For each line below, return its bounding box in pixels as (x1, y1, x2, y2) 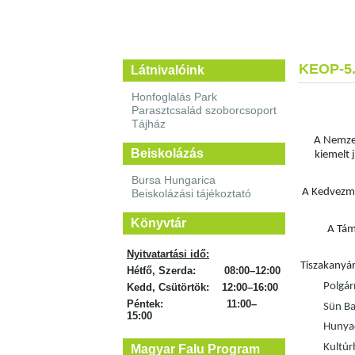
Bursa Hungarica (132, 174, 216, 186)
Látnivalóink (131, 63, 204, 77)
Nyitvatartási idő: (127, 248, 209, 260)
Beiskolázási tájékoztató (132, 187, 251, 200)
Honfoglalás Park (132, 90, 217, 103)
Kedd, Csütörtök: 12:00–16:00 (127, 281, 278, 293)
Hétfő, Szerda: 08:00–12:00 (127, 265, 281, 277)
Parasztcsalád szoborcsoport (132, 104, 277, 116)
